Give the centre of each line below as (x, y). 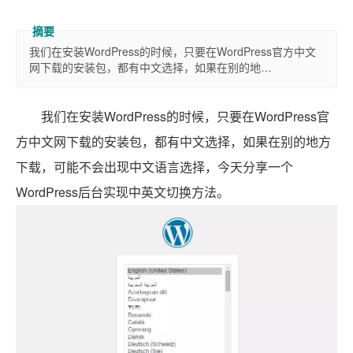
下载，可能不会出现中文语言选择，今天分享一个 (154, 167)
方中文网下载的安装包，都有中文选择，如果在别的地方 (173, 141)
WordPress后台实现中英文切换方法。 (123, 192)
